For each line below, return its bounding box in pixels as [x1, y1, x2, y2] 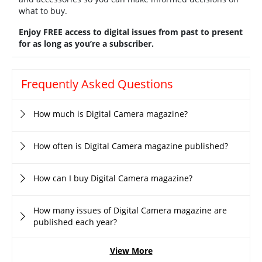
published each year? [33, 216, 117, 227]
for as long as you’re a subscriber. [19, 37, 154, 49]
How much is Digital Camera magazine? [33, 108, 188, 119]
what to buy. [19, 5, 67, 16]
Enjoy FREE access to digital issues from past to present [19, 26, 243, 37]
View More [109, 244, 153, 256]
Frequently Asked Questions [21, 75, 173, 92]
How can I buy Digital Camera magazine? [33, 172, 192, 184]
